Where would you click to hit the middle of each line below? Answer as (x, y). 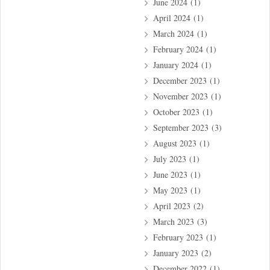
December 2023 (180, 81)
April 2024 (171, 18)
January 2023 (175, 253)
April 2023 (171, 206)
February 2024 (178, 49)
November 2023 (180, 96)
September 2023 (181, 128)
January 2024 (175, 65)
